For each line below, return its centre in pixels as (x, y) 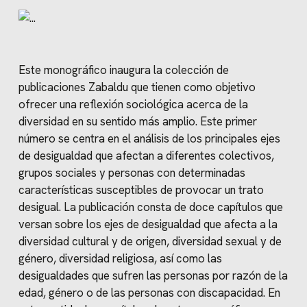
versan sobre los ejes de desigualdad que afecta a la (148, 224)
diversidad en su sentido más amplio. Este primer (137, 121)
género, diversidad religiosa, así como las (120, 258)
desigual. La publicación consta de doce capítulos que (150, 207)
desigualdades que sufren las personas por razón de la (153, 275)
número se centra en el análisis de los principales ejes (149, 138)
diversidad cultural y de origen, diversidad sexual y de (150, 241)
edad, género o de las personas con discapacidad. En (149, 292)
